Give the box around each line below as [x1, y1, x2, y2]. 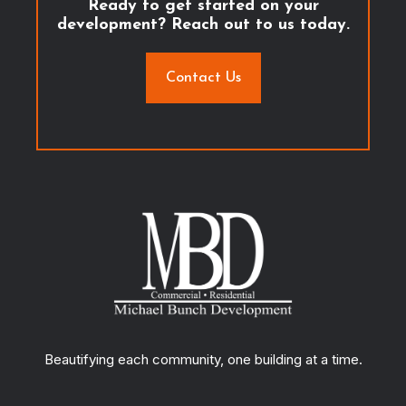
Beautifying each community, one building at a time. [43, 350, 362, 368]
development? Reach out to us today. [56, 15, 350, 34]
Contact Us [165, 70, 241, 85]
